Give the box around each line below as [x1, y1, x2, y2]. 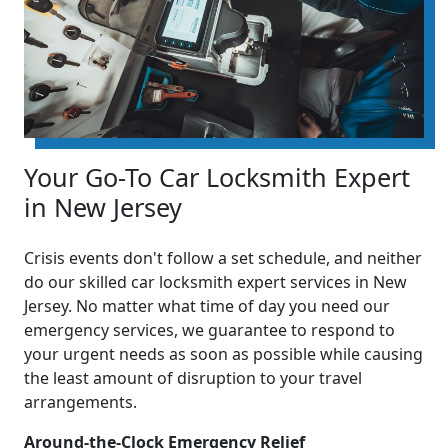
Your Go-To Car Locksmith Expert [24, 160, 410, 195]
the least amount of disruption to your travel [24, 367, 362, 390]
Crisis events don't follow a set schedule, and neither [24, 247, 422, 270]
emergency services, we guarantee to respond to [24, 319, 395, 342]
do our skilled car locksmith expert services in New [24, 271, 407, 294]
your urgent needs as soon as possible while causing [24, 343, 423, 366]
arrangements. [24, 391, 137, 414]
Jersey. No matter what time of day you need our [24, 295, 390, 318]
